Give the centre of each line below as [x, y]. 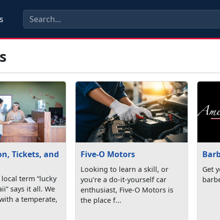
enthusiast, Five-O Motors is [127, 190]
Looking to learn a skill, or [125, 169]
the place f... [101, 200]
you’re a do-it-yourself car [124, 180]
